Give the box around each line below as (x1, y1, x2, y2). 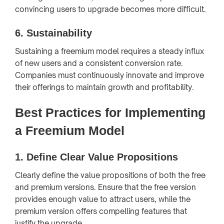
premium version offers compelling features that (15, 206, 187, 216)
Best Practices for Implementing (15, 105, 205, 119)
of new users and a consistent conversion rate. (15, 58, 183, 68)
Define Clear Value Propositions (26, 151, 178, 162)
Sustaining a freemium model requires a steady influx (15, 46, 204, 56)
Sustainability (26, 27, 92, 38)
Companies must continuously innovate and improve (15, 70, 204, 80)
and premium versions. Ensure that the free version (15, 182, 196, 192)
